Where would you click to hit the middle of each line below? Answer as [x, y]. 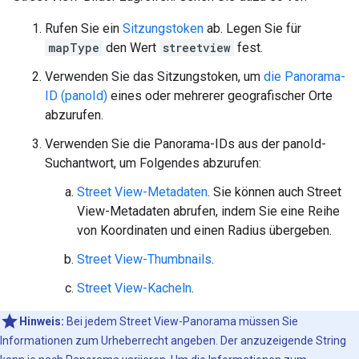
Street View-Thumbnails [144, 260]
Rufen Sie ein [84, 29]
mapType [74, 48]
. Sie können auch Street [274, 192]
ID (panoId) [76, 96]
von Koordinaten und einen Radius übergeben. [204, 231]
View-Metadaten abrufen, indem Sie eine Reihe [208, 212]
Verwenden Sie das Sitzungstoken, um [154, 77]
